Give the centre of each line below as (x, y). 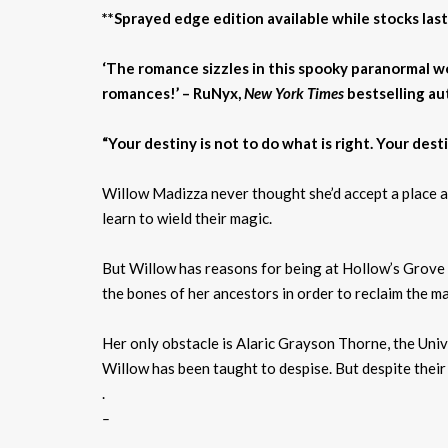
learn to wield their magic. (187, 217)
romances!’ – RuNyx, (173, 92)
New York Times (294, 92)
